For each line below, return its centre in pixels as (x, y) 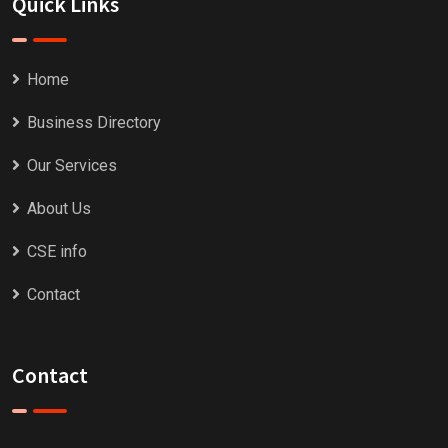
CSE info (57, 251)
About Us (59, 208)
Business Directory (94, 122)
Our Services (72, 165)
